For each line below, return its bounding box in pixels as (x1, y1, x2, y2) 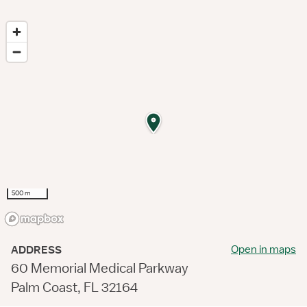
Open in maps (231, 243, 296, 256)
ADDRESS (11, 243, 62, 257)
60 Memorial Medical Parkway (11, 260, 188, 276)
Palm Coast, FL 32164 (11, 279, 138, 295)
